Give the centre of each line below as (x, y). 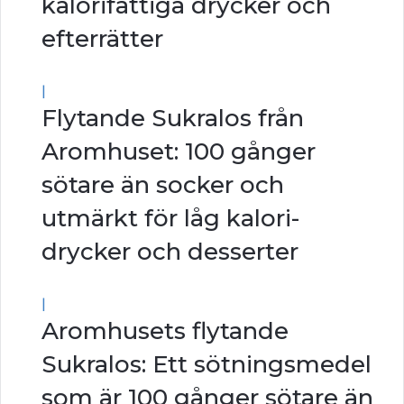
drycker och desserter (170, 252)
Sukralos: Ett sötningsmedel (207, 365)
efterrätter (102, 39)
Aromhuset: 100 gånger (179, 152)
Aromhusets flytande (165, 331)
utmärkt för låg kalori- (170, 219)
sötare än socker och (163, 185)
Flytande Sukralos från (173, 119)
